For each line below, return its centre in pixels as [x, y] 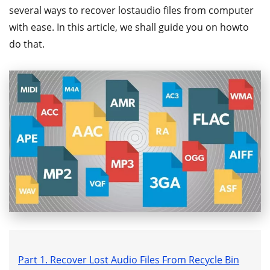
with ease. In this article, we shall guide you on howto [129, 27]
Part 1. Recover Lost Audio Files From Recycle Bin [129, 259]
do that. [27, 44]
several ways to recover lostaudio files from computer [131, 10]
